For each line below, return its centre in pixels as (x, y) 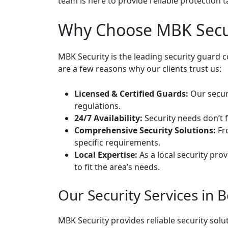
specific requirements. (117, 142)
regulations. (97, 106)
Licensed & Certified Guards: (131, 94)
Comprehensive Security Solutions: (145, 130)
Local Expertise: (106, 155)
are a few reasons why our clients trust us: (140, 69)
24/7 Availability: (108, 118)
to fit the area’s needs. (117, 167)
